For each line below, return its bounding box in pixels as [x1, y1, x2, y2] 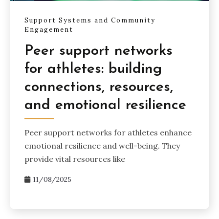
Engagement [24, 25, 73, 34]
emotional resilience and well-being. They [24, 140, 180, 151]
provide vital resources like [24, 153, 125, 164]
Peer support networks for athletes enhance [24, 127, 192, 137]
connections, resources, [24, 79, 173, 95]
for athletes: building [24, 61, 162, 77]
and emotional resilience [24, 97, 186, 113]
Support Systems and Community [24, 16, 155, 25]
